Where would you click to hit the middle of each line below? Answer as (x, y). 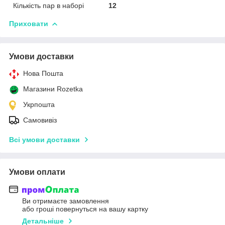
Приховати (29, 23)
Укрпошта (39, 104)
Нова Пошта (43, 73)
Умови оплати (37, 172)
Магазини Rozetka (53, 89)
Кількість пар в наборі (48, 5)
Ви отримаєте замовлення (66, 201)
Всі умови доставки (44, 139)
